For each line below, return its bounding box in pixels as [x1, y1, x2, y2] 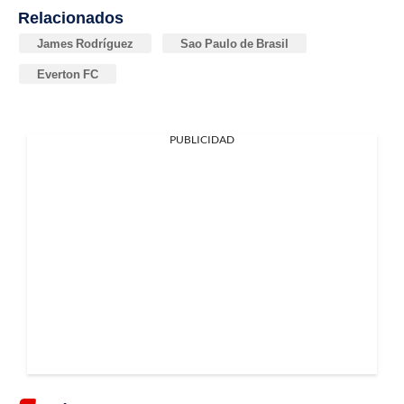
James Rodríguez [37, 35, 133, 50]
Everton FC [37, 66, 98, 81]
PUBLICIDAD [170, 132, 234, 146]
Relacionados [18, 6, 124, 27]
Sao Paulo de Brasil [180, 35, 289, 50]
